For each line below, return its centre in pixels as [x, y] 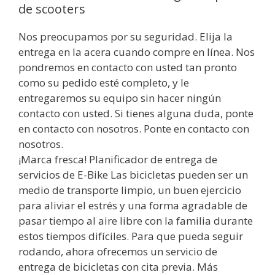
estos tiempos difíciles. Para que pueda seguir [131, 236]
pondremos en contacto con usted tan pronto [128, 68]
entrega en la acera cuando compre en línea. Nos [137, 52]
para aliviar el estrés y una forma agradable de [133, 206]
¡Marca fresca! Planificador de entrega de [118, 160]
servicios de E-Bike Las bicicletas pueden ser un [133, 175]
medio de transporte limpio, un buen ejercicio [130, 190]
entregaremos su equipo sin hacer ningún [120, 98]
